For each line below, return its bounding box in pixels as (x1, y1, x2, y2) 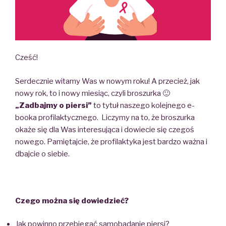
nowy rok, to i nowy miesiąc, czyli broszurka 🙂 (15, 88, 170, 98)
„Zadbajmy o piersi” (15, 100, 92, 110)
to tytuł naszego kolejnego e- (92, 100, 195, 110)
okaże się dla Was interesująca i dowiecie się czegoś (15, 125, 194, 134)
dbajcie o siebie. (15, 149, 70, 158)
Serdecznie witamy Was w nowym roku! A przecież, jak (15, 76, 200, 86)
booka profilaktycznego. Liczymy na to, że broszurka (15, 112, 195, 122)
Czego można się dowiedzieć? (15, 196, 129, 205)
